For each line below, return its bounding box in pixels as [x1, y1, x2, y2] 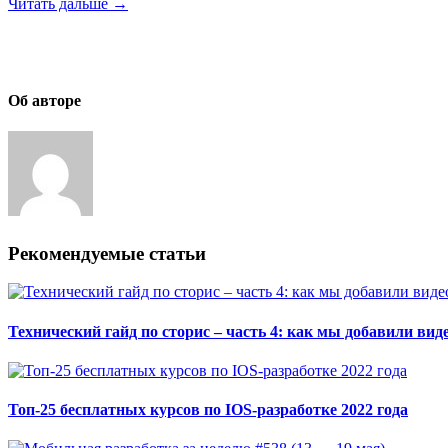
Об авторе [8, 92, 81, 110]
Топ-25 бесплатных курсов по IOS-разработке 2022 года [8, 401, 408, 419]
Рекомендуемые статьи [8, 242, 206, 264]
